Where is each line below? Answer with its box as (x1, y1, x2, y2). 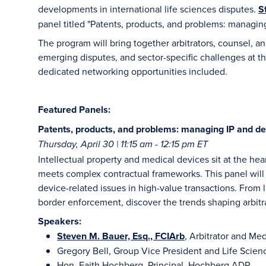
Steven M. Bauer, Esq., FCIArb (57, 229, 185, 243)
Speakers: (38, 214, 81, 228)
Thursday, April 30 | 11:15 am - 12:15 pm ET (38, 139, 208, 150)
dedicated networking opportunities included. (38, 65, 227, 78)
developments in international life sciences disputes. (38, 2, 258, 15)
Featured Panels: (38, 103, 110, 116)
